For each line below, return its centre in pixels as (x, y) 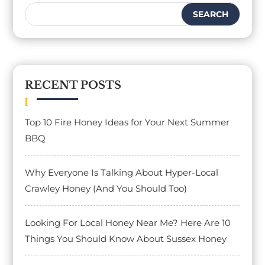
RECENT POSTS (73, 85)
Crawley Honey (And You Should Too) (106, 189)
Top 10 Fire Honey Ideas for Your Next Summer (127, 122)
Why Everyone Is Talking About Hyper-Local (122, 173)
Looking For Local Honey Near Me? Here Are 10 (128, 223)
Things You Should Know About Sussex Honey (126, 239)
